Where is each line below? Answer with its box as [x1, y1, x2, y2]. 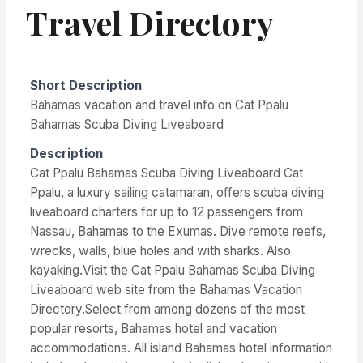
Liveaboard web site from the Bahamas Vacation [30, 282, 302, 297]
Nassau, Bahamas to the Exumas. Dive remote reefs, [30, 224, 326, 239]
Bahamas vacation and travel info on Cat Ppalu [30, 97, 288, 113]
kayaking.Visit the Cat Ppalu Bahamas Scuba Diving [30, 263, 315, 278]
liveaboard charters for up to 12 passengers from [30, 204, 303, 220]
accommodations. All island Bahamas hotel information [30, 340, 332, 356]
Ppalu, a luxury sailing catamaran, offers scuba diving [30, 185, 324, 200]
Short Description [30, 78, 142, 93]
